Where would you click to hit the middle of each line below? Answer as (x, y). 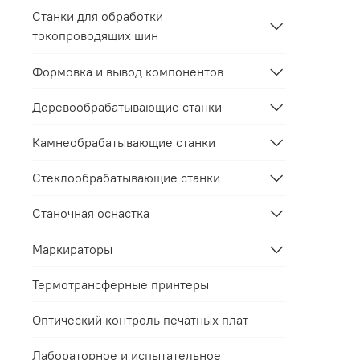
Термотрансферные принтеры (121, 284)
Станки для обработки (98, 16)
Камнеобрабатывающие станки (124, 143)
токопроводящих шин (95, 36)
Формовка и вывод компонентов (128, 71)
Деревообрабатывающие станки (127, 106)
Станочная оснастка (91, 213)
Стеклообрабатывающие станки (126, 178)
